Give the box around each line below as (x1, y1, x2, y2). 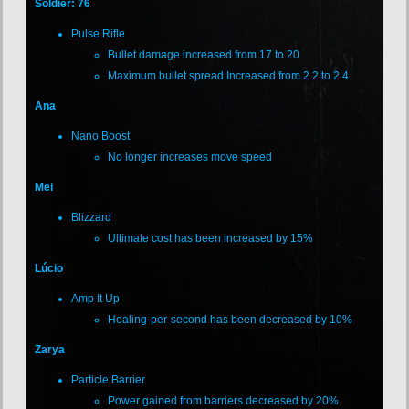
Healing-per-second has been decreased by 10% (108, 312, 353, 326)
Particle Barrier (71, 372, 146, 386)
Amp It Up (71, 291, 121, 305)
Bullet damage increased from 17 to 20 (108, 47, 300, 61)
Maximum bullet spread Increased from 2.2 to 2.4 (108, 68, 350, 82)
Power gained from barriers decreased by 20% (108, 393, 340, 407)
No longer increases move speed (108, 150, 273, 163)
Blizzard (71, 210, 112, 224)
